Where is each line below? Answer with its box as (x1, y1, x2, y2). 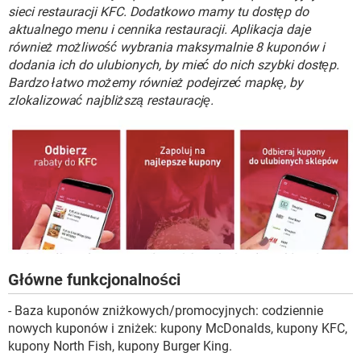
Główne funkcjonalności (8, 270, 180, 290)
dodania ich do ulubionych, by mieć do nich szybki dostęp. (8, 57, 339, 73)
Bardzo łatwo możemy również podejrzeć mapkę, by (8, 75, 303, 90)
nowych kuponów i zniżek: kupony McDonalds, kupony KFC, (8, 321, 347, 337)
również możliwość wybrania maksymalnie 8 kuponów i (8, 39, 325, 55)
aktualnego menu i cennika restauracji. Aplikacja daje (8, 22, 310, 37)
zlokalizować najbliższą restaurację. (8, 93, 214, 108)
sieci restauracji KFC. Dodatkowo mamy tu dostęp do (8, 4, 309, 19)
